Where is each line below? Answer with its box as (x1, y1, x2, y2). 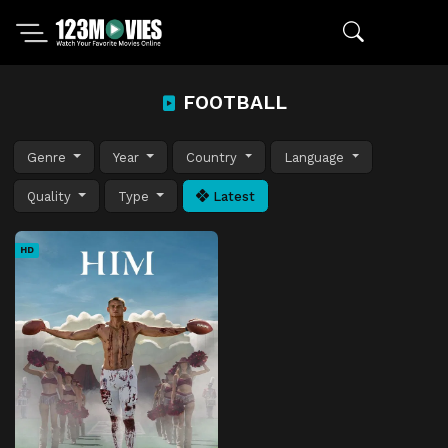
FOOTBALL (177, 91, 287, 114)
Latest (209, 188, 256, 204)
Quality (27, 188, 75, 204)
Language (284, 149, 349, 165)
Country (186, 149, 242, 165)
